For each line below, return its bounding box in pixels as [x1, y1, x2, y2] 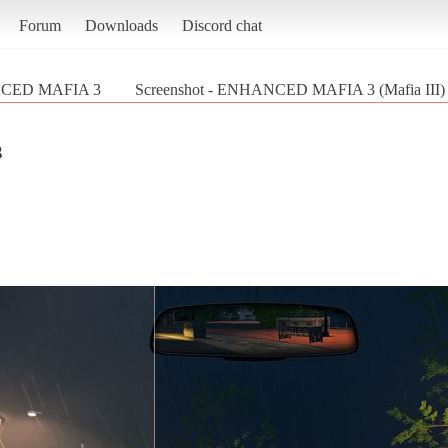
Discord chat [181, 16, 262, 34]
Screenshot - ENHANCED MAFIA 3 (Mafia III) [135, 80, 445, 98]
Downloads [84, 16, 158, 34]
